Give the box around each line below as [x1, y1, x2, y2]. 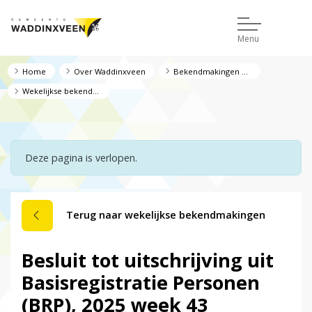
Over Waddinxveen [73, 65, 146, 77]
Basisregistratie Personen [22, 270, 260, 296]
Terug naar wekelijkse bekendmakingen [66, 208, 265, 222]
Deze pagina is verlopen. [25, 151, 137, 165]
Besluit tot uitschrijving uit [22, 247, 274, 274]
